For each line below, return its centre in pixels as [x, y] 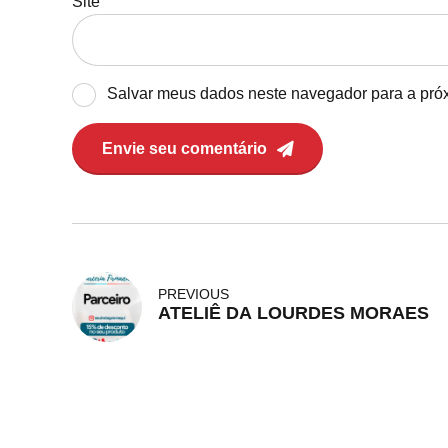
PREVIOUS [193, 294]
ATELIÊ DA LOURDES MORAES [293, 313]
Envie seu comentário [184, 148]
